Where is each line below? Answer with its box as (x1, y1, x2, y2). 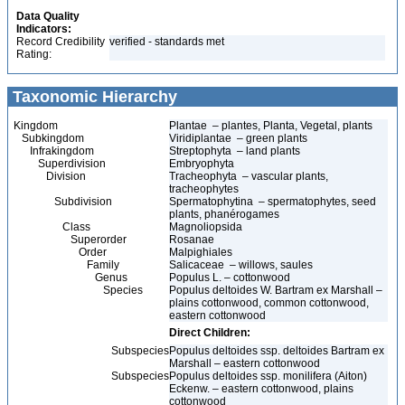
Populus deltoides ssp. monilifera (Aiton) (169, 370, 367, 382)
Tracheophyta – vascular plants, (169, 170, 328, 183)
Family (14, 259, 119, 271)
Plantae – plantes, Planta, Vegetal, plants (169, 119, 372, 132)
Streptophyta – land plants (169, 145, 300, 157)
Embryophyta (169, 157, 237, 170)
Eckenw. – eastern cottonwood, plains (169, 382, 353, 395)
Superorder (14, 233, 127, 246)
